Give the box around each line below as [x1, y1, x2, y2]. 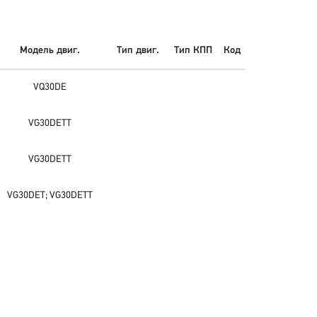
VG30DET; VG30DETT [7, 190, 93, 201]
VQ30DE [33, 81, 67, 93]
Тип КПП [174, 45, 212, 56]
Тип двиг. [116, 45, 159, 56]
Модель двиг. [20, 45, 80, 56]
